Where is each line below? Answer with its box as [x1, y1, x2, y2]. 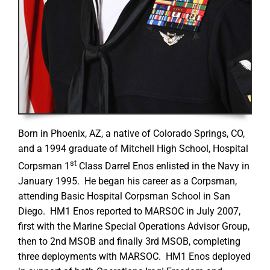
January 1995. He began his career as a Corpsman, [17, 176, 237, 187]
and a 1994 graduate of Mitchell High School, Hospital [17, 143, 248, 154]
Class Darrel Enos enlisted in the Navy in [76, 161, 250, 172]
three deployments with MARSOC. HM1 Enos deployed [17, 251, 251, 263]
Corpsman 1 [17, 161, 70, 172]
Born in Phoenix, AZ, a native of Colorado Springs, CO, [17, 128, 245, 139]
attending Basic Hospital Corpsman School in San [17, 191, 230, 202]
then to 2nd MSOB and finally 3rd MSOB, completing [17, 236, 240, 248]
